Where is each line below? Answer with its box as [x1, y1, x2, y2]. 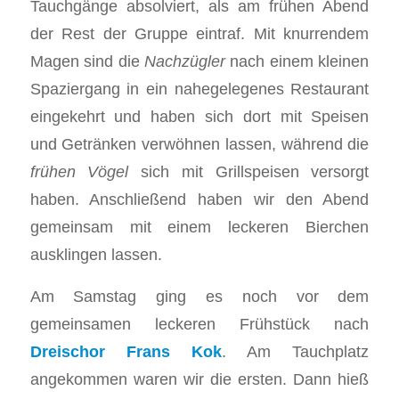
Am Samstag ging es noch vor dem [29, 286, 370, 305]
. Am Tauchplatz [222, 341, 370, 361]
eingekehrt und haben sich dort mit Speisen [29, 107, 370, 126]
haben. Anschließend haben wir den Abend [29, 190, 370, 209]
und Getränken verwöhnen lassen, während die [29, 134, 370, 154]
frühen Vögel [29, 162, 129, 182]
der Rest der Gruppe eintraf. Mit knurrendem [29, 24, 370, 44]
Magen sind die [29, 52, 144, 71]
